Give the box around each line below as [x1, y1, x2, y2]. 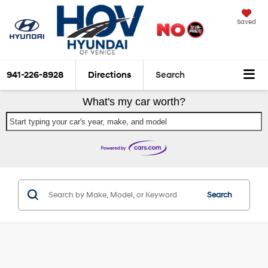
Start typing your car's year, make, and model [10, 117, 167, 127]
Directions [88, 69, 131, 81]
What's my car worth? [83, 96, 185, 108]
